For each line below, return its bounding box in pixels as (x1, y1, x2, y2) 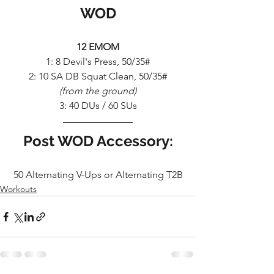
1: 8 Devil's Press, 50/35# (46, 56, 150, 67)
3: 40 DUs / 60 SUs (59, 100, 137, 111)
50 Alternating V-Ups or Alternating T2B (13, 169, 183, 180)
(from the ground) (59, 85, 136, 97)
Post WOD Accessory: (23, 132, 173, 150)
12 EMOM (76, 41, 119, 53)
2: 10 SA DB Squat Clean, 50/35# (29, 70, 167, 82)
